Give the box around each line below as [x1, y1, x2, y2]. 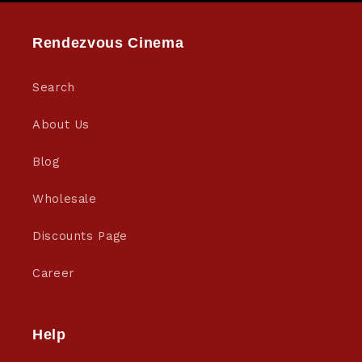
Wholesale [32, 191, 97, 206]
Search [32, 79, 75, 95]
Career [32, 265, 74, 280]
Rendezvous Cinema [32, 35, 184, 52]
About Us [32, 116, 90, 132]
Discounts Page [32, 228, 128, 243]
